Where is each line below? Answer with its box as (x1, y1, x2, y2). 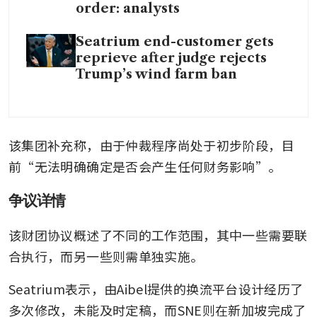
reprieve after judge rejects (76, 50, 267, 66)
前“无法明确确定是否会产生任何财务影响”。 (8, 156, 282, 175)
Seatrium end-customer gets (76, 33, 274, 50)
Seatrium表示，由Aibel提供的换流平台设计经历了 (8, 279, 304, 298)
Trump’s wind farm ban (76, 66, 237, 82)
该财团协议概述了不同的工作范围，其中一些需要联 (8, 225, 308, 244)
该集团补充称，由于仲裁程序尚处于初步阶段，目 (8, 135, 294, 154)
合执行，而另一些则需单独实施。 (8, 246, 204, 265)
